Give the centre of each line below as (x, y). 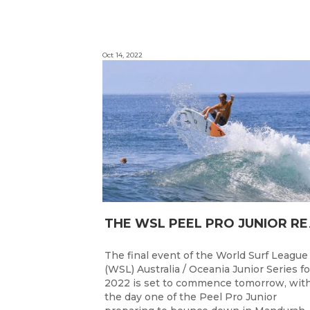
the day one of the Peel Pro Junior (191, 297)
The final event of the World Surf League (206, 256)
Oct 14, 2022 (122, 55)
